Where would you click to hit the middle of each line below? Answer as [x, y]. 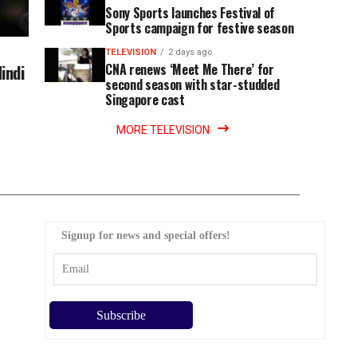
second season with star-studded [192, 84]
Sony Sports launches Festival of [190, 13]
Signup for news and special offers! [146, 235]
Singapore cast [145, 100]
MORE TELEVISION [163, 130]
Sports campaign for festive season [200, 28]
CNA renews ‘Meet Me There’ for [190, 69]
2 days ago [190, 52]
